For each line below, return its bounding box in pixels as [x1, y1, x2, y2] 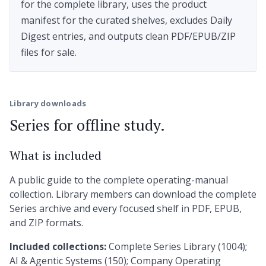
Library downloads [9, 98, 87, 109]
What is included [9, 147, 102, 164]
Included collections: [9, 240, 106, 254]
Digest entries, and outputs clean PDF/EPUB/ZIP [21, 29, 236, 43]
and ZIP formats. [9, 216, 83, 230]
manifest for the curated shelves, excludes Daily [21, 13, 233, 27]
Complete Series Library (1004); [106, 240, 247, 254]
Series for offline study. [9, 115, 165, 135]
